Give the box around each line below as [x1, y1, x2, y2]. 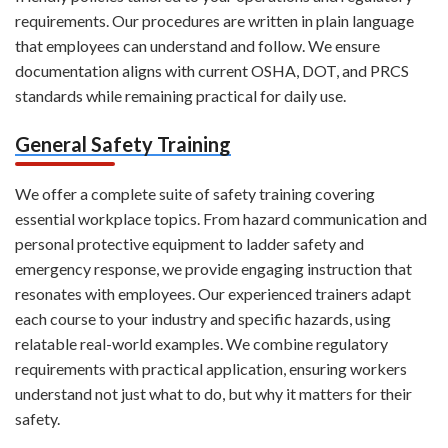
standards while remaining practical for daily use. [15, 86, 346, 106]
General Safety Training [15, 132, 231, 157]
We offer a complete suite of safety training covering [15, 184, 375, 204]
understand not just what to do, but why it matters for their [15, 384, 412, 404]
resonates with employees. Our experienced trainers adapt [15, 284, 411, 304]
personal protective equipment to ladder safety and [15, 234, 364, 254]
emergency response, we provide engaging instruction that [15, 259, 412, 279]
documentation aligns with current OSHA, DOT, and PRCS [15, 61, 409, 81]
